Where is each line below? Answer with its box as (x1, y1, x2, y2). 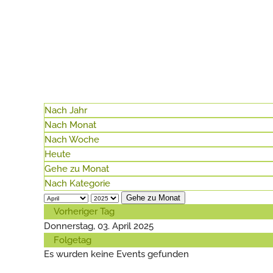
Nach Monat (44, 119, 96, 130)
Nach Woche (44, 134, 99, 145)
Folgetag (54, 235, 91, 246)
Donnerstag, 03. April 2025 (44, 221, 154, 232)
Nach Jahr (44, 105, 87, 116)
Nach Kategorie (44, 178, 110, 189)
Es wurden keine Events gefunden (44, 249, 189, 260)
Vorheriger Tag (54, 206, 115, 217)
